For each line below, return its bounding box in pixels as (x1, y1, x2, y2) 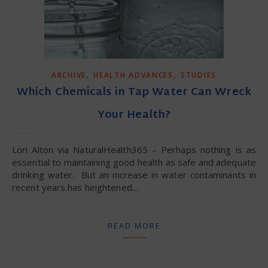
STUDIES (181, 70, 217, 80)
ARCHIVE (51, 70, 86, 80)
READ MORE (107, 220, 161, 231)
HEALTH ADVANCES (93, 70, 173, 80)
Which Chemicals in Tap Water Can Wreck (17, 83, 251, 102)
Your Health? (97, 105, 171, 125)
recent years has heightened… (12, 181, 139, 193)
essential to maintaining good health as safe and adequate (12, 156, 256, 168)
